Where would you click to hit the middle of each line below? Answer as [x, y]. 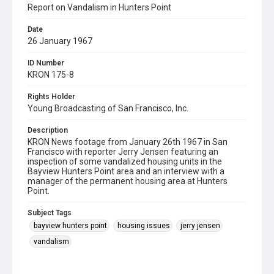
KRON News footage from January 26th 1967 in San [128, 142]
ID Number [46, 63]
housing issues [144, 226]
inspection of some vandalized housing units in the [125, 161]
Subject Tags [50, 213]
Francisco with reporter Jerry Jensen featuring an [123, 152]
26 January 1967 [60, 41]
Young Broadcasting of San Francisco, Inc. [108, 108]
